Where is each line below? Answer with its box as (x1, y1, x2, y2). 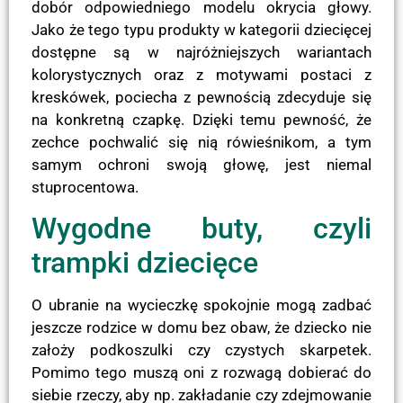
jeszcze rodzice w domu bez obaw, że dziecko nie (31, 318, 372, 336)
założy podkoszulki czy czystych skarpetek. (31, 340, 372, 359)
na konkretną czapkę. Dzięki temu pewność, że (31, 110, 372, 129)
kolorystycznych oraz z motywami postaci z (31, 65, 372, 84)
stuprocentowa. (31, 177, 139, 196)
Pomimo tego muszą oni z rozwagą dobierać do (31, 363, 372, 381)
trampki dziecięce (31, 245, 258, 280)
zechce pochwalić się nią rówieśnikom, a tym (31, 132, 372, 151)
